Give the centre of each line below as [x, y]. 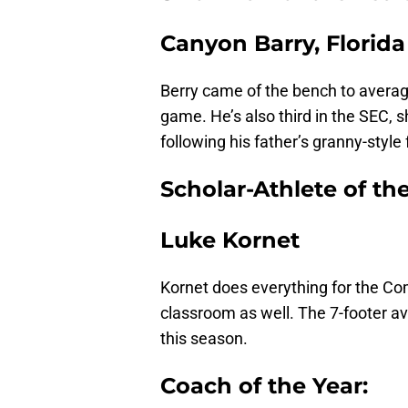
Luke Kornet [230, 240]
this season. [204, 338]
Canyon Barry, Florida [283, 43]
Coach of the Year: [264, 385]
